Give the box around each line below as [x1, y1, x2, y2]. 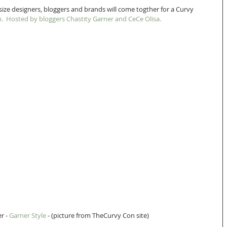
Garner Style [9, 211, 46, 220]
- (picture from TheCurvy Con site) [46, 211, 150, 220]
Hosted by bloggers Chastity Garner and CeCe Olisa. [5, 14, 163, 24]
